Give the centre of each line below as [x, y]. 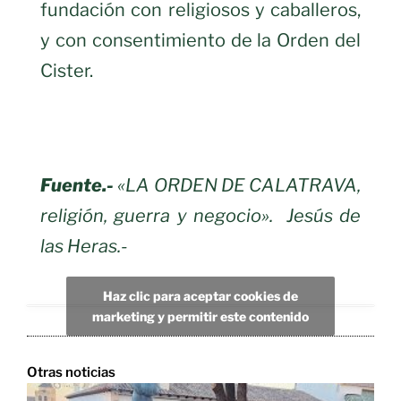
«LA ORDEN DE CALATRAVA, [239, 186]
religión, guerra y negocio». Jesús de [200, 216]
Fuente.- [79, 186]
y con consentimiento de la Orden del [200, 41]
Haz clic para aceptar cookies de [200, 295]
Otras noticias [71, 373]
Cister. [67, 71]
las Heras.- [84, 247]
